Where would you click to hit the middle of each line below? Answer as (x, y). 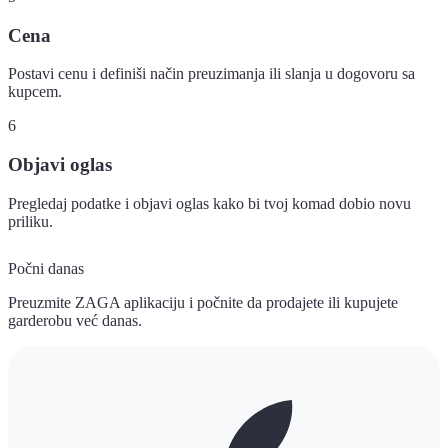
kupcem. (35, 92)
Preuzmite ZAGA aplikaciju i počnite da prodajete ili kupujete (203, 303)
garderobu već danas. (75, 321)
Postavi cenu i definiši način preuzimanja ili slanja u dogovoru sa (211, 74)
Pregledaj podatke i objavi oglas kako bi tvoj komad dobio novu (209, 203)
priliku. (30, 221)
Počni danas (46, 269)
